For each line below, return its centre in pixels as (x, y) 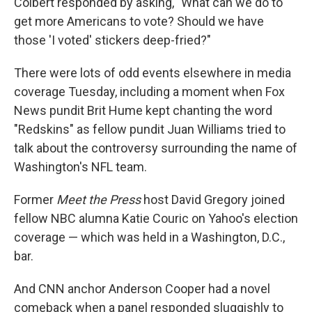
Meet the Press (99, 200)
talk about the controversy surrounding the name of (156, 148)
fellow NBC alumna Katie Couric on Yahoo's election (156, 219)
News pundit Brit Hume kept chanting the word (143, 111)
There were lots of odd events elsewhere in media (153, 73)
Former (35, 200)
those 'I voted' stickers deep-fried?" (112, 40)
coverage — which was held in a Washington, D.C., (149, 237)
